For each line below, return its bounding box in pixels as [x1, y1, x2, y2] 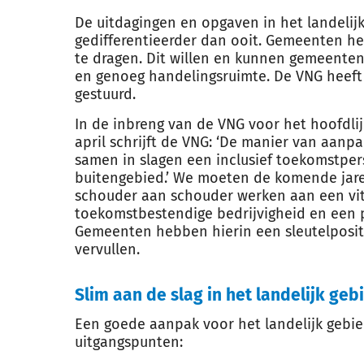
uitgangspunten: [75, 333, 183, 351]
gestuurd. [75, 85, 136, 103]
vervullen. [75, 240, 140, 258]
